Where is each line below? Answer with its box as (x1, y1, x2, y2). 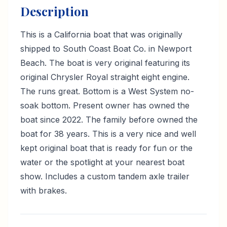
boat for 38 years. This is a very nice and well (20, 129, 196, 139)
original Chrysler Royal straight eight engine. (20, 72, 190, 82)
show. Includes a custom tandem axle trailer (20, 171, 190, 181)
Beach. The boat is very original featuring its (20, 58, 190, 68)
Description (20, 3, 89, 19)
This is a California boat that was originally (20, 29, 182, 40)
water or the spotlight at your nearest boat (20, 157, 184, 167)
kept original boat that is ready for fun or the (20, 143, 193, 153)
